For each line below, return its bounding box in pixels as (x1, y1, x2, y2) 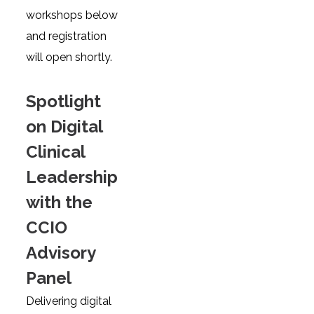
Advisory (26, 243, 96, 263)
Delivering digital (26, 294, 112, 308)
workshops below (26, 8, 118, 22)
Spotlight (26, 91, 102, 111)
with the (26, 192, 93, 212)
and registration (26, 29, 107, 43)
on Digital (26, 116, 103, 137)
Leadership (26, 167, 118, 187)
